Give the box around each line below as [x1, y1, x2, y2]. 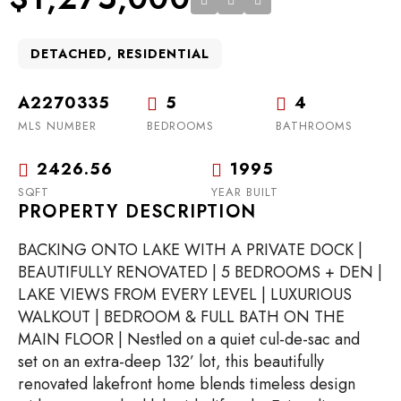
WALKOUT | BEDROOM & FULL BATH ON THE [18, 305, 345, 328]
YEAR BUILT [211, 183, 278, 200]
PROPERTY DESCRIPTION [18, 199, 256, 225]
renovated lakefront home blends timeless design [18, 372, 355, 396]
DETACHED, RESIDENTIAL [30, 45, 209, 63]
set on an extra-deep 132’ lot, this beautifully [18, 350, 324, 373]
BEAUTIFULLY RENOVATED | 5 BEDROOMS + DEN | [18, 260, 382, 284]
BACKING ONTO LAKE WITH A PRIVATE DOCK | [18, 238, 363, 261]
